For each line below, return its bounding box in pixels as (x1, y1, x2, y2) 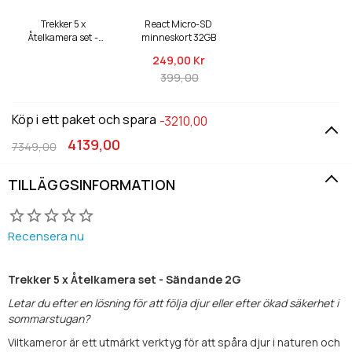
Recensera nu (8, 227, 84, 244)
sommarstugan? (8, 310, 90, 326)
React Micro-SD (145, 16, 213, 31)
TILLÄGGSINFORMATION (8, 174, 175, 194)
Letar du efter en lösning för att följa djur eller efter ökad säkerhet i (8, 295, 339, 310)
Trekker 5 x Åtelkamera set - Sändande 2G (8, 271, 241, 287)
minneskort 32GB (141, 30, 217, 44)
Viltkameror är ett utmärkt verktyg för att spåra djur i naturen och (8, 334, 340, 350)
